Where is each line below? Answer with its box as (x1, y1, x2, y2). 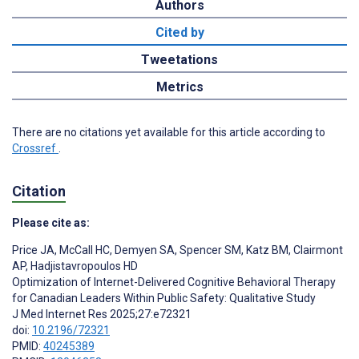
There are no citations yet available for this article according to (12, 126, 325, 139)
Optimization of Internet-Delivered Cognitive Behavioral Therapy (12, 275, 336, 288)
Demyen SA (112, 243, 175, 256)
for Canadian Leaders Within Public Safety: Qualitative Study (12, 291, 316, 305)
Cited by (155, 25, 204, 41)
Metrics (155, 79, 204, 95)
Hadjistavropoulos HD (28, 259, 138, 272)
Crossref (12, 142, 58, 155)
